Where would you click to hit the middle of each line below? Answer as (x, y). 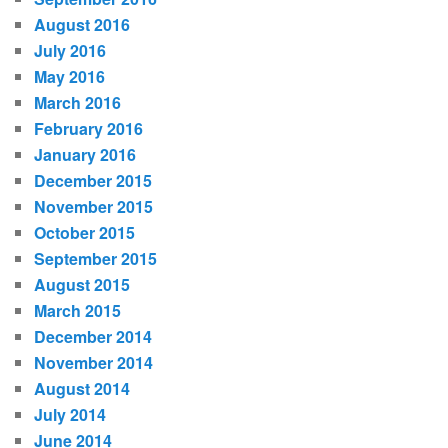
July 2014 (70, 415)
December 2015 (93, 181)
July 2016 (70, 51)
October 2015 (85, 233)
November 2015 (94, 207)
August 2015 (82, 285)
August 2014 (82, 389)
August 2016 (82, 25)
